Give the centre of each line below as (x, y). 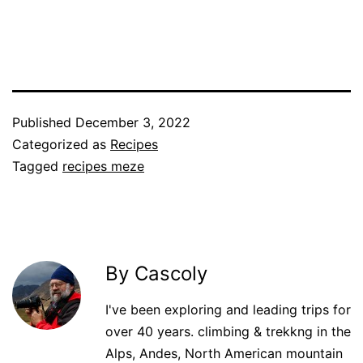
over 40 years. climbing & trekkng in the (228, 332)
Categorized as (61, 145)
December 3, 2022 (133, 123)
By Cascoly (156, 274)
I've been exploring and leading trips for (228, 310)
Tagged (37, 167)
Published (44, 123)
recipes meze (103, 167)
